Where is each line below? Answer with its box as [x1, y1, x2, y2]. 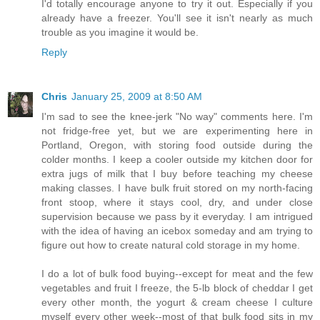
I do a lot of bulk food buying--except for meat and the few [41, 268, 313, 280]
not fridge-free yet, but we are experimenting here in [41, 125, 313, 137]
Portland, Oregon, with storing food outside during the [41, 139, 313, 151]
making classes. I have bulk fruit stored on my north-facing [41, 182, 313, 194]
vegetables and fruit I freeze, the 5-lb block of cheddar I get [41, 282, 313, 294]
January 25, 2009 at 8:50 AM [71, 91, 202, 103]
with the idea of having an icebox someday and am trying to [41, 225, 313, 237]
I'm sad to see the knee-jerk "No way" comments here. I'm [41, 111, 313, 123]
